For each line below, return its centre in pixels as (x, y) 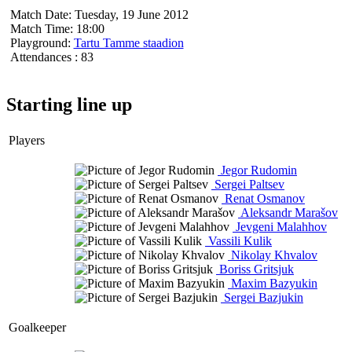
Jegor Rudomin (257, 170)
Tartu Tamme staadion (128, 42)
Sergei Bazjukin (262, 297)
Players (27, 140)
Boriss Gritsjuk (255, 269)
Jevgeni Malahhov (280, 226)
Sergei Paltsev (248, 184)
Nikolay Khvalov (273, 255)
